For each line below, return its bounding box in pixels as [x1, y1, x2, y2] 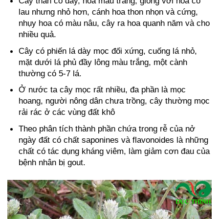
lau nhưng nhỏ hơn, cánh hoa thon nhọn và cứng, [19, 7, 198, 17]
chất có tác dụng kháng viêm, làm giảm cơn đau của [19, 147, 210, 156]
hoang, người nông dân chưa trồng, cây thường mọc [19, 96, 210, 106]
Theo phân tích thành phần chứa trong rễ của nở [19, 124, 196, 134]
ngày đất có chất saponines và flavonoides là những [19, 135, 209, 145]
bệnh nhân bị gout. [19, 158, 86, 168]
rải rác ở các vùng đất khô [19, 108, 115, 117]
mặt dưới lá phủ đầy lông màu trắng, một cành [19, 57, 188, 67]
